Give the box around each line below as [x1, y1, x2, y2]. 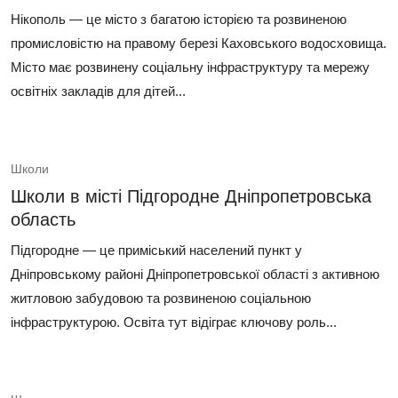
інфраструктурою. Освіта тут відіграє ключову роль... [11, 314, 337, 330]
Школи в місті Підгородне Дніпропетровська [11, 187, 371, 206]
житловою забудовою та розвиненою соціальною [11, 291, 311, 306]
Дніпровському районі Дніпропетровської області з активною [11, 267, 379, 282]
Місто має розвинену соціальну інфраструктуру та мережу [11, 60, 370, 75]
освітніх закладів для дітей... [11, 84, 186, 99]
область [11, 210, 76, 229]
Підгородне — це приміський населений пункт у [11, 243, 302, 258]
